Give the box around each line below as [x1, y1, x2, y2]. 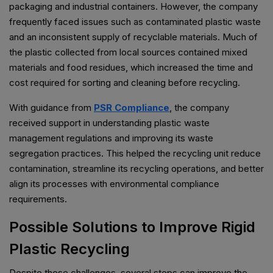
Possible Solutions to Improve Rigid [9, 218, 255, 236]
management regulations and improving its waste [9, 132, 213, 144]
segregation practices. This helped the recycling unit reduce [9, 147, 261, 160]
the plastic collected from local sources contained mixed [9, 46, 247, 58]
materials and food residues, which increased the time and [9, 62, 253, 74]
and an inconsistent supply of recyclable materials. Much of [9, 31, 258, 43]
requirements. [9, 193, 67, 205]
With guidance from [9, 102, 94, 114]
